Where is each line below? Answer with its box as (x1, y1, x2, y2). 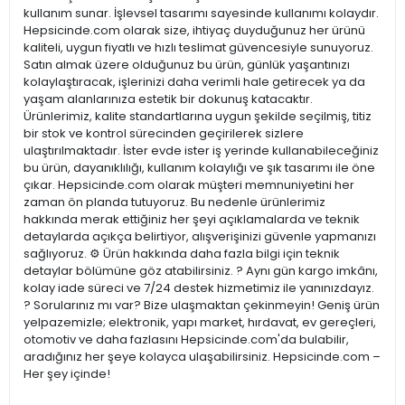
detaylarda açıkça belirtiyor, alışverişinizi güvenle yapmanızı (24, 228, 376, 246)
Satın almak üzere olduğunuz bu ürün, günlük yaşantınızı (24, 56, 350, 74)
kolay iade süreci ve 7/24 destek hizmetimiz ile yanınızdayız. (24, 279, 374, 297)
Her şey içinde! (24, 365, 110, 383)
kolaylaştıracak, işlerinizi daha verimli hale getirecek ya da (24, 73, 365, 91)
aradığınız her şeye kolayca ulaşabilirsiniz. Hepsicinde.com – (24, 348, 381, 366)
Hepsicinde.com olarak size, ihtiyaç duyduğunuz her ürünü (24, 22, 365, 40)
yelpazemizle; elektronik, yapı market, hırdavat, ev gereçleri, (24, 314, 376, 332)
